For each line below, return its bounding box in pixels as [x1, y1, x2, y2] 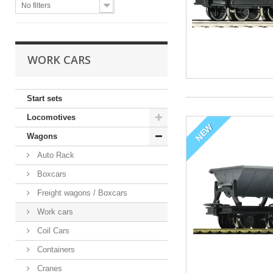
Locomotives [27, 113, 76, 122]
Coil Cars [35, 226, 69, 236]
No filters [21, 1, 51, 10]
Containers [35, 245, 75, 255]
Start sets [27, 94, 62, 104]
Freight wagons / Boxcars [35, 188, 127, 198]
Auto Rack [35, 151, 74, 160]
